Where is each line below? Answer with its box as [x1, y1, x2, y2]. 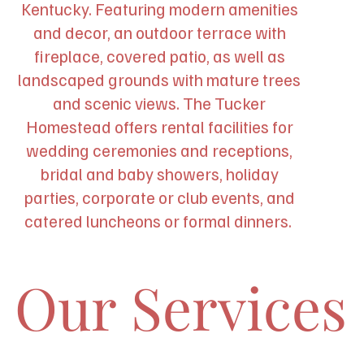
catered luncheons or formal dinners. [24, 209, 295, 232]
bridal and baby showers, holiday [40, 162, 279, 184]
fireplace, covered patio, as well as [33, 44, 285, 67]
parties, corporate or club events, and [24, 185, 295, 208]
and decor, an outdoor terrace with [32, 20, 286, 43]
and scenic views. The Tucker [53, 91, 266, 114]
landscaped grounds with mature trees [18, 67, 301, 90]
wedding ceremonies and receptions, [26, 138, 293, 161]
